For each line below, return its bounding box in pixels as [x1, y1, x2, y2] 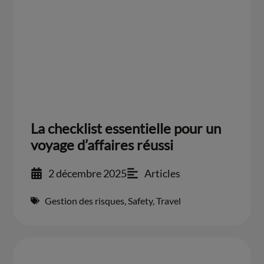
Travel [156, 194, 181, 206]
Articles [144, 166, 181, 180]
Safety [128, 194, 153, 206]
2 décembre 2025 [48, 166, 127, 180]
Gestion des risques [45, 194, 125, 206]
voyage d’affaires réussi [31, 136, 174, 153]
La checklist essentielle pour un [31, 119, 222, 137]
